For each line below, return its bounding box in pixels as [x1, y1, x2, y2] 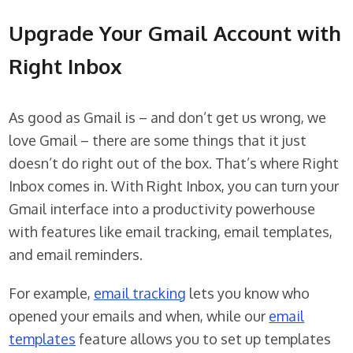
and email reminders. [9, 245, 143, 263]
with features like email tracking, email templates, [9, 222, 333, 240]
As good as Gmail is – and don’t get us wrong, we [9, 108, 327, 126]
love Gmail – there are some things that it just [9, 131, 307, 149]
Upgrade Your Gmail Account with [9, 19, 342, 46]
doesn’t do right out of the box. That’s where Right [9, 154, 340, 172]
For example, [9, 284, 95, 302]
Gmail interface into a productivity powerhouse [9, 199, 316, 217]
